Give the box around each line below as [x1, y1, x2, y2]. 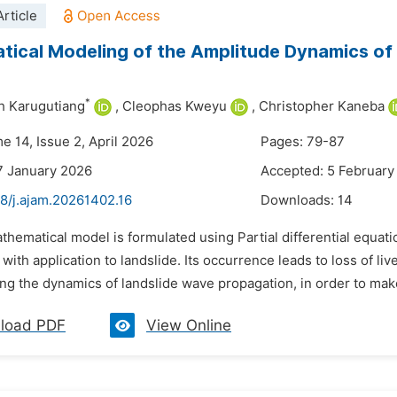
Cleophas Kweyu [122, 98, 227, 114]
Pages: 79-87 [261, 134, 345, 150]
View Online [146, 316, 231, 334]
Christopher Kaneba [259, 98, 385, 114]
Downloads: [261, 192, 338, 208]
